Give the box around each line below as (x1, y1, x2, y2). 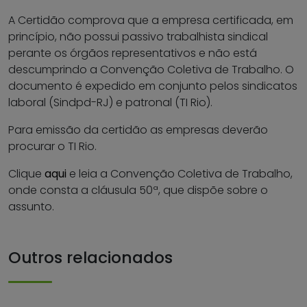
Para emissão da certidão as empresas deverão (8, 122, 268, 138)
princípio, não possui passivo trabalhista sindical (8, 29, 268, 45)
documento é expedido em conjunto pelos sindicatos (8, 78, 297, 95)
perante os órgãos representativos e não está (8, 45, 257, 62)
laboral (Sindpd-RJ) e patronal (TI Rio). (8, 95, 212, 111)
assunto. (8, 199, 54, 215)
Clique (8, 166, 45, 182)
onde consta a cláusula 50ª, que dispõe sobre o (8, 182, 268, 199)
